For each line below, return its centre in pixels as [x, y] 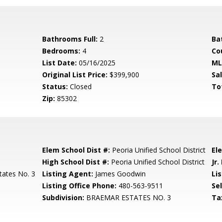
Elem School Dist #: [76, 150]
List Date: [60, 63]
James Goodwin [120, 174]
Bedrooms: [61, 51]
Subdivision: [63, 197]
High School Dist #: [76, 162]
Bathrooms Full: [70, 39]
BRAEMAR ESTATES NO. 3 [128, 197]
